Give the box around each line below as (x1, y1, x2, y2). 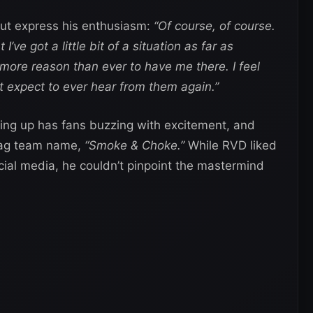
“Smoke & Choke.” (85, 138, 184, 152)
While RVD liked (184, 138, 277, 152)
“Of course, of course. (150, 18, 275, 33)
